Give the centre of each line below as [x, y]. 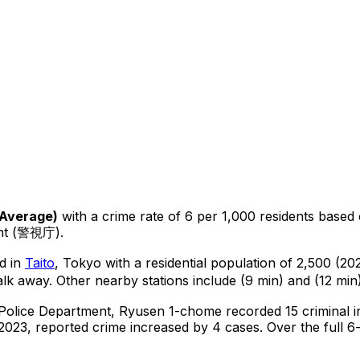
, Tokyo [78, 262]
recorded [254, 311]
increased [160, 327]
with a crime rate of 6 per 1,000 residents [186, 216]
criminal [324, 311]
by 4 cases [224, 327]
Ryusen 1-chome [170, 311]
